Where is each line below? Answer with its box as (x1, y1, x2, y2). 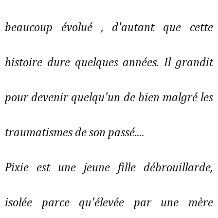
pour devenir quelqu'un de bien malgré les (5, 92, 213, 104)
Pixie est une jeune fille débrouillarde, (5, 162, 213, 174)
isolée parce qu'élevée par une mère (5, 197, 213, 209)
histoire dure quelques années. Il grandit (5, 57, 213, 69)
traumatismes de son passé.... (5, 127, 145, 139)
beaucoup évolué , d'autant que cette (5, 22, 213, 34)
